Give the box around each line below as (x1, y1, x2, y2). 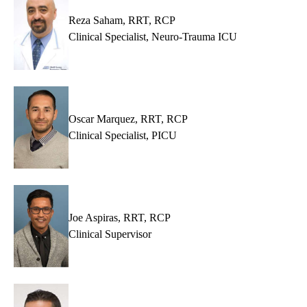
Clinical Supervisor (69, 228, 151, 241)
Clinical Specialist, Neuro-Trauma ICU (69, 31, 237, 43)
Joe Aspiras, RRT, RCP (69, 212, 171, 224)
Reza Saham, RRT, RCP (69, 14, 175, 27)
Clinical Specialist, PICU (69, 130, 177, 142)
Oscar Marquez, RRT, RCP (69, 113, 188, 125)
